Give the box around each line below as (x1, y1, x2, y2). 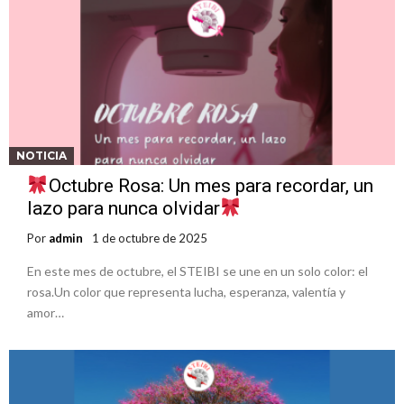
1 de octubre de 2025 (92, 231, 207, 246)
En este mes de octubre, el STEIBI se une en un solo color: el (27, 263, 368, 280)
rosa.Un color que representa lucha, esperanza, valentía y (27, 284, 345, 300)
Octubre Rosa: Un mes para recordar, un (48, 175, 373, 197)
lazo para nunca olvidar (27, 197, 220, 220)
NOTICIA (16, 149, 67, 163)
